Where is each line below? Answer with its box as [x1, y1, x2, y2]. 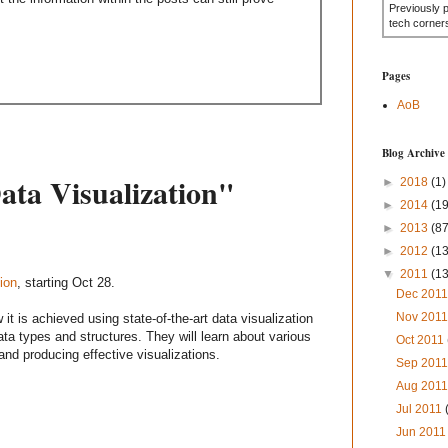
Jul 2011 [396, 402, 446, 417]
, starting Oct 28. [17, 275, 115, 291]
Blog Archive [382, 145, 445, 162]
